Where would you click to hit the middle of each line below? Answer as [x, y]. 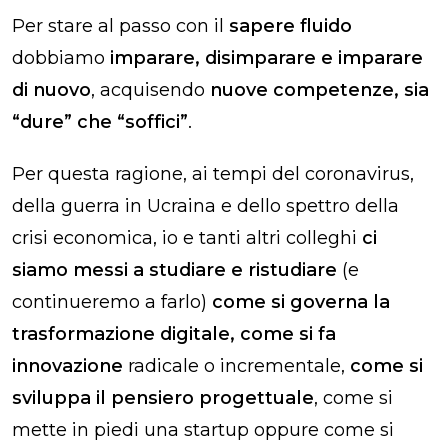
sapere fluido [290, 25]
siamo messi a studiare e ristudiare [177, 269]
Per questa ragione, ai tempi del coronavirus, [213, 173]
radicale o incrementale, [236, 365]
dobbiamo [61, 57]
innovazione [67, 365]
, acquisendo [150, 89]
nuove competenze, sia [319, 89]
